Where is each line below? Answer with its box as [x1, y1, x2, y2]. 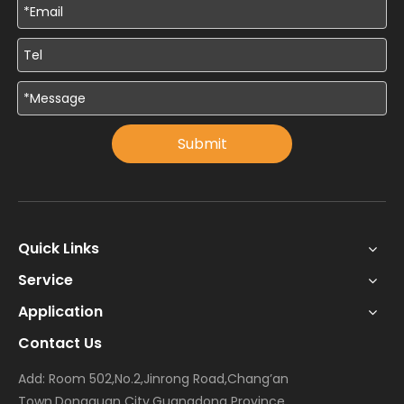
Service [18, 270, 73, 291]
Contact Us [18, 333, 102, 354]
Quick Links [18, 238, 99, 260]
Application [18, 301, 103, 323]
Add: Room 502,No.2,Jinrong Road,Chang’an [18, 370, 289, 389]
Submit [177, 133, 227, 154]
